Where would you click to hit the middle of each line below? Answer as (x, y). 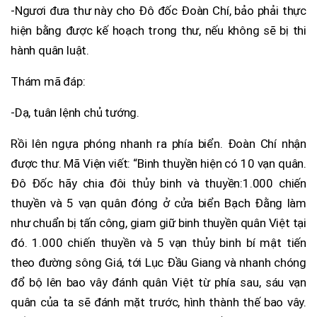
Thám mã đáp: (48, 81)
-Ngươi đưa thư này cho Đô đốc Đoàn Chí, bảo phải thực (158, 10)
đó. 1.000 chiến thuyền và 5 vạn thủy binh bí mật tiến (158, 242)
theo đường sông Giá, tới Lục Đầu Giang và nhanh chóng (158, 262)
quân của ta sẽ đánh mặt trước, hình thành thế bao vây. (158, 302)
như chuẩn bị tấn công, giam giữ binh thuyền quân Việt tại (158, 223)
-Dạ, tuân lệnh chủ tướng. (75, 112)
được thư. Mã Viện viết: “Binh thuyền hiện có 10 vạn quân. (158, 163)
